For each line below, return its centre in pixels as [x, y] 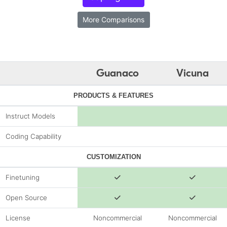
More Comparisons [113, 20]
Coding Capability [33, 137]
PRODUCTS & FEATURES [113, 96]
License [18, 218]
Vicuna [192, 73]
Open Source [26, 198]
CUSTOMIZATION [113, 157]
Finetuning [22, 178]
